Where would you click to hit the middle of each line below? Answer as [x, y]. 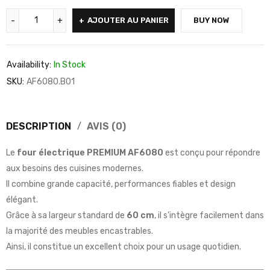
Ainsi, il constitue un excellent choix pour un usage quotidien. [124, 247]
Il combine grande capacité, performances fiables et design [121, 184]
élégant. [22, 200]
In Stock [70, 65]
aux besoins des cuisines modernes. [75, 169]
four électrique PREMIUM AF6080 [90, 153]
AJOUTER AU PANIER [128, 20]
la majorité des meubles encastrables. [80, 231]
